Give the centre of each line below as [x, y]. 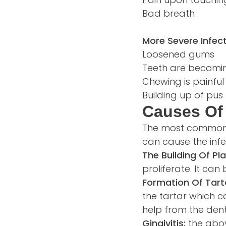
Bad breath [168, 14]
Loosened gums [178, 54]
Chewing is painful [183, 82]
